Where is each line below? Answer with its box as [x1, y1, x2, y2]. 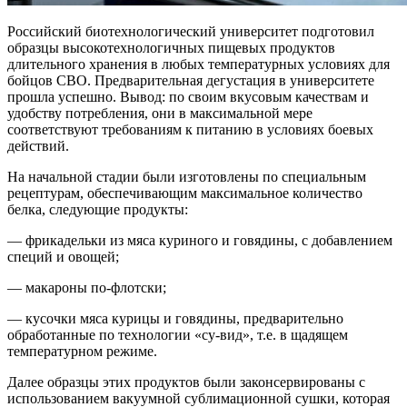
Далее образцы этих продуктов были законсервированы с [7, 374, 365, 391]
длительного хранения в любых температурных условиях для [7, 56, 390, 73]
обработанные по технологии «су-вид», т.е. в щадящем [7, 327, 348, 343]
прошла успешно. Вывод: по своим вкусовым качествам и [7, 89, 369, 105]
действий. [7, 138, 69, 154]
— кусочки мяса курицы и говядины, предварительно [7, 311, 343, 327]
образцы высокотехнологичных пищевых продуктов [7, 40, 335, 56]
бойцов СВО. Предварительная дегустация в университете [7, 73, 374, 89]
